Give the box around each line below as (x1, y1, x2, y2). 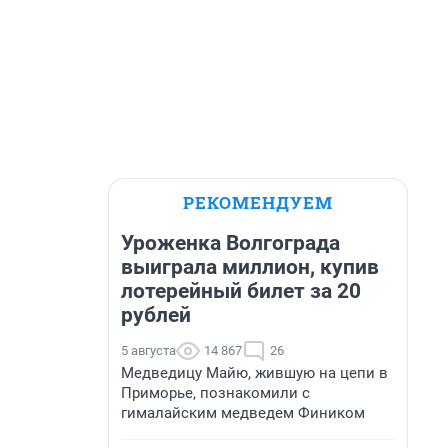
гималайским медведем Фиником (121, 404, 365, 422)
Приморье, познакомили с (121, 384, 310, 402)
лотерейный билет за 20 (121, 279, 361, 303)
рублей (121, 303, 191, 327)
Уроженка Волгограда (121, 231, 340, 255)
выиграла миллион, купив (121, 255, 379, 279)
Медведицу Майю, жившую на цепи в (121, 364, 388, 382)
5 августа (121, 343, 176, 358)
